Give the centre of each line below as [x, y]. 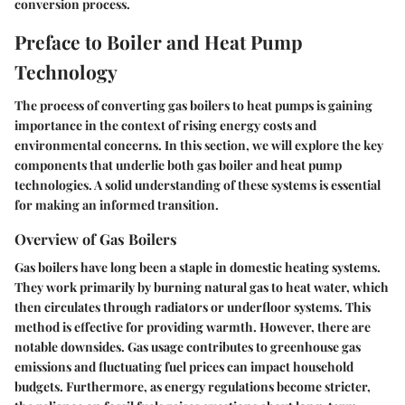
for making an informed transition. [117, 205]
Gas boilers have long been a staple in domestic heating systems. [198, 268]
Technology [66, 71]
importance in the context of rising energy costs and [165, 125]
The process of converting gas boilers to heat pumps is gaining [193, 105]
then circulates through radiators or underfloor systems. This [193, 307]
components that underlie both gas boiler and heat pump [178, 165]
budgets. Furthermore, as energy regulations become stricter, [193, 387]
